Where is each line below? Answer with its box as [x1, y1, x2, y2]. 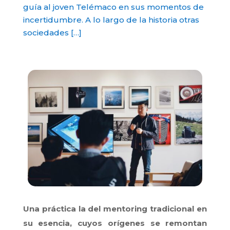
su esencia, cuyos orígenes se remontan [23, 218, 207, 228]
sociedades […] [23, 28, 82, 37]
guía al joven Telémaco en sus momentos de [23, 2, 204, 12]
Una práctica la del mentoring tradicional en [23, 203, 207, 214]
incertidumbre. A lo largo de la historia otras [23, 15, 199, 25]
